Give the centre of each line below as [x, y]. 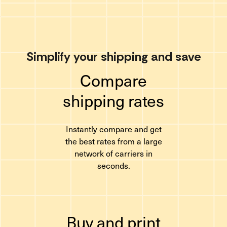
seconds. [113, 165]
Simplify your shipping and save [113, 56]
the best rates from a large [113, 141]
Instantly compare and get [113, 129]
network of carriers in [113, 153]
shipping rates [113, 100]
